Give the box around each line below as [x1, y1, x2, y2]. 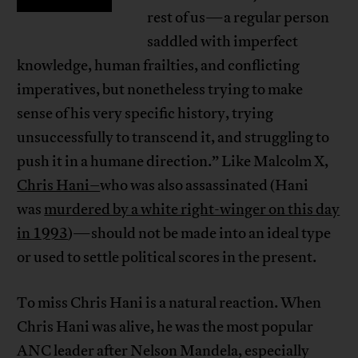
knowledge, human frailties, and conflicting [17, 56, 300, 76]
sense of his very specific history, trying [17, 104, 274, 124]
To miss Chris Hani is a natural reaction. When [17, 293, 322, 313]
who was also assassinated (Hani [100, 176, 309, 196]
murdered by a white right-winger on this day [44, 200, 340, 220]
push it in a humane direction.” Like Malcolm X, [17, 152, 329, 172]
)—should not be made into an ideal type [68, 224, 332, 244]
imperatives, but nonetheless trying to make [17, 80, 304, 100]
